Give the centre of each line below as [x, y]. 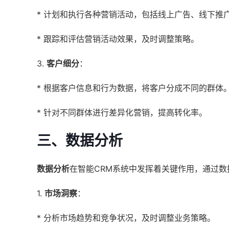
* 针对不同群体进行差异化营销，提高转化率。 [122, 112]
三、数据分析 [80, 141]
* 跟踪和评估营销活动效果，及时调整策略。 [118, 39]
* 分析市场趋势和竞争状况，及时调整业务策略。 [126, 218]
